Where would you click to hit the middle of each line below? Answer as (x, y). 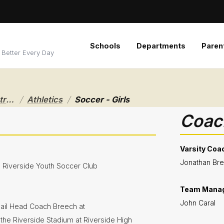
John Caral (198, 203)
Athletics (45, 99)
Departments (161, 45)
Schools (105, 45)
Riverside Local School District (10, 99)
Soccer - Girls (102, 99)
